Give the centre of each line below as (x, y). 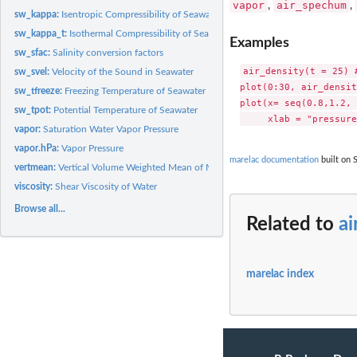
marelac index (280, 274)
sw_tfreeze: (40, 90)
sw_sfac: (34, 52)
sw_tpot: (34, 110)
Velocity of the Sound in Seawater (123, 71)
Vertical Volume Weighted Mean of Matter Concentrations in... (188, 167)
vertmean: (37, 167)
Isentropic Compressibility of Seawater (142, 14)
